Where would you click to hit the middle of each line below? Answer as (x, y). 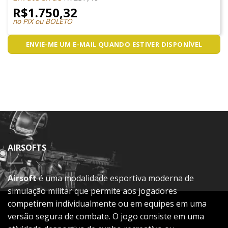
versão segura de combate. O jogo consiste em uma (106, 216)
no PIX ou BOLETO (42, 21)
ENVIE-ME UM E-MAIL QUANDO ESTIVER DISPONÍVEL (114, 44)
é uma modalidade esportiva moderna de (115, 178)
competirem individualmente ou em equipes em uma (107, 203)
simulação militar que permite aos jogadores (92, 191)
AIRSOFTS (27, 147)
